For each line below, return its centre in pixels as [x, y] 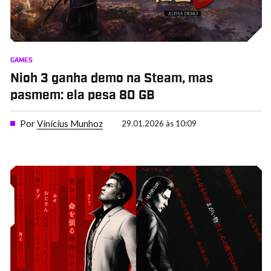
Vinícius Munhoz [70, 124]
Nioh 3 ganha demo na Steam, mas [111, 78]
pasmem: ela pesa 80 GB [82, 95]
